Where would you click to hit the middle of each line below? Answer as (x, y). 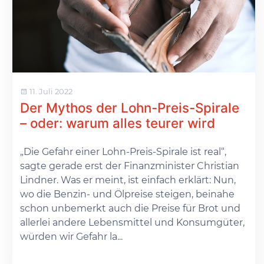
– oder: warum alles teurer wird (117, 123)
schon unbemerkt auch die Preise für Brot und (130, 209)
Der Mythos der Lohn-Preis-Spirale (129, 108)
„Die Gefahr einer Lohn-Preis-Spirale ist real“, (123, 152)
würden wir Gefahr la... (71, 237)
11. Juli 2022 (50, 91)
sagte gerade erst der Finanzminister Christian (129, 166)
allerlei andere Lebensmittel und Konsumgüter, (132, 223)
